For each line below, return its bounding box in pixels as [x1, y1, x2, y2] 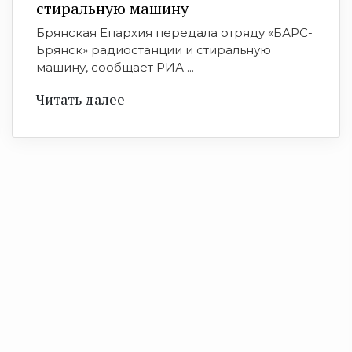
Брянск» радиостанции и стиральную [36, 42, 271, 57]
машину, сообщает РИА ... [36, 60, 194, 75]
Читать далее [36, 90, 125, 108]
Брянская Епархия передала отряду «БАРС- [36, 25, 313, 40]
